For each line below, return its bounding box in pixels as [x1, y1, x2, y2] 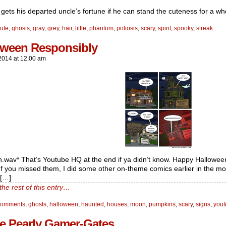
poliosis [117, 25, 138, 32]
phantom [89, 25, 114, 32]
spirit [158, 25, 171, 32]
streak [196, 25, 213, 32]
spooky [174, 25, 193, 32]
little [75, 25, 86, 32]
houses [107, 201, 127, 208]
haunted [81, 201, 104, 208]
